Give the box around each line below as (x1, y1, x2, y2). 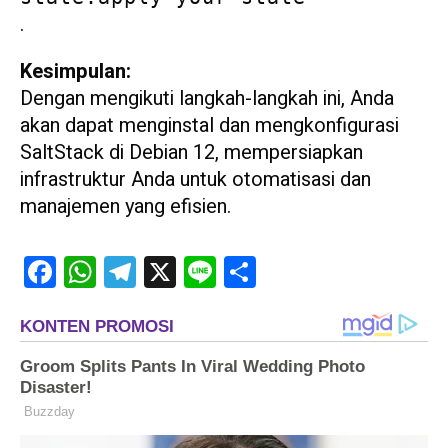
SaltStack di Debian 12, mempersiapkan (20, 138, 363, 168)
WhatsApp (96, 257, 186, 287)
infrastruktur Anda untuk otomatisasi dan (20, 165, 371, 195)
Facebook (56, 257, 145, 287)
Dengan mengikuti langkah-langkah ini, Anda (20, 84, 394, 114)
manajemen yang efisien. (20, 192, 231, 222)
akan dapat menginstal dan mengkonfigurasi (20, 111, 399, 141)
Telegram (136, 257, 220, 287)
